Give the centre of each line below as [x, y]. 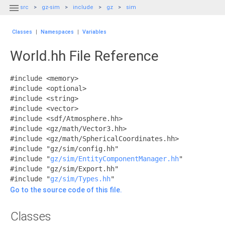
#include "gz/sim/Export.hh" [64, 169]
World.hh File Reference [84, 56]
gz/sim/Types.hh [80, 179]
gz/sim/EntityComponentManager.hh [115, 159]
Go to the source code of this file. [66, 190]
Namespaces [57, 32]
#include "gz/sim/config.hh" [64, 149]
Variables [94, 32]
